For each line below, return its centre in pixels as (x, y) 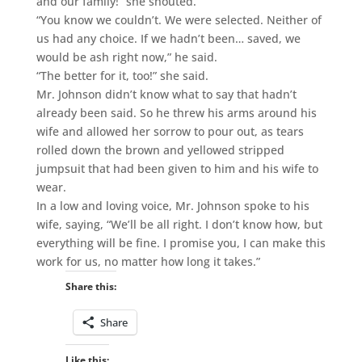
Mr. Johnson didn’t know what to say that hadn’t (166, 94)
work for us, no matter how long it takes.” (148, 261)
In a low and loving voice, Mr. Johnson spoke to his (173, 205)
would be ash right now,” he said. (126, 57)
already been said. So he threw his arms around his (176, 112)
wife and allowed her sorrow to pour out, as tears (170, 131)
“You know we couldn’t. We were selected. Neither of (179, 19)
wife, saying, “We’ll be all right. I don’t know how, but (179, 224)
